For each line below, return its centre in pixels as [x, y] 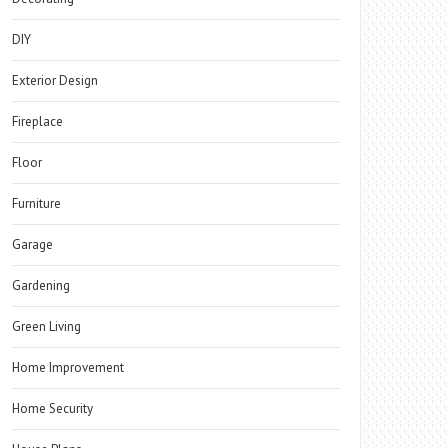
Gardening [41, 285]
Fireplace [38, 121]
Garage [33, 244]
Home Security [53, 408]
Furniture [37, 203]
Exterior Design [55, 80]
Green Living [47, 326]
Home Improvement [68, 367]
